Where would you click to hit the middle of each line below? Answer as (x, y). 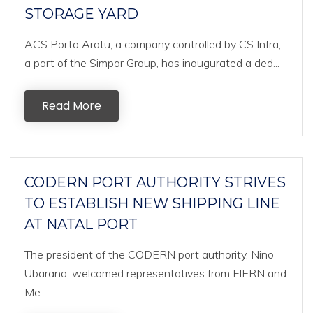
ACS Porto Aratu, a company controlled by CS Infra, (153, 44)
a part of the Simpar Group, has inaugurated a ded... (152, 63)
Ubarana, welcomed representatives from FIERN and (155, 273)
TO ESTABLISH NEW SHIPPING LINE (152, 203)
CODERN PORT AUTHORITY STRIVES (155, 182)
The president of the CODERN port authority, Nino (149, 254)
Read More (72, 106)
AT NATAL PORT (81, 224)
